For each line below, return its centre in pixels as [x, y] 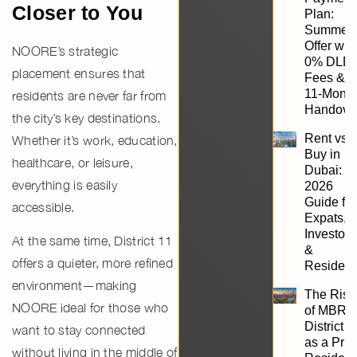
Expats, [326, 218]
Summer [329, 29]
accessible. [43, 207]
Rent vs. [328, 138]
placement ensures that [79, 73]
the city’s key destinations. [86, 118]
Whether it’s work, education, [95, 140]
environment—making [75, 285]
